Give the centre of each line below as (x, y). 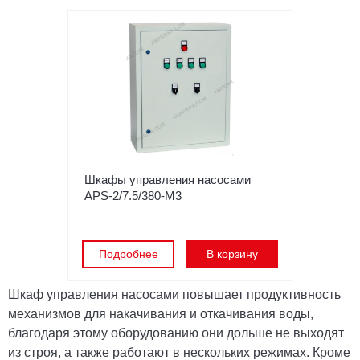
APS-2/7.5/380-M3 (133, 196)
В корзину (232, 254)
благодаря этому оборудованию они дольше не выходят (176, 333)
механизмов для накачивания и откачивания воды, (161, 314)
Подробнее (128, 254)
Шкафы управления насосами (168, 180)
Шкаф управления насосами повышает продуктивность (174, 295)
